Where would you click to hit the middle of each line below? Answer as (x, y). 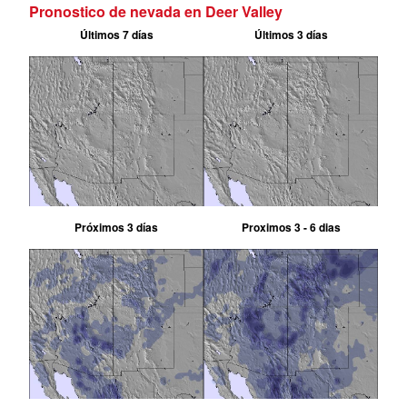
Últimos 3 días (291, 35)
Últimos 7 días (116, 35)
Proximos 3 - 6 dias (291, 228)
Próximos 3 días (116, 228)
